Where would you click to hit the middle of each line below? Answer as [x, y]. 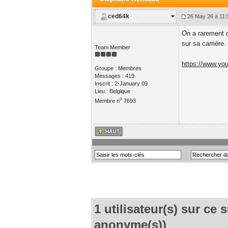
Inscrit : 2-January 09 [121, 83]
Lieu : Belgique [112, 91]
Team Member [112, 47]
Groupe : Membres [118, 68]
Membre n [107, 101]
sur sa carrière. [204, 44]
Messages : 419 [114, 76]
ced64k [118, 16]
